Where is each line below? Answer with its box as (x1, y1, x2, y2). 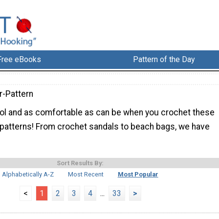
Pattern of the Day (133, 55, 196, 65)
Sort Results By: (57, 159, 104, 167)
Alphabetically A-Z (2, 170, 54, 178)
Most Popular (117, 170, 158, 178)
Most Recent (68, 170, 104, 178)
